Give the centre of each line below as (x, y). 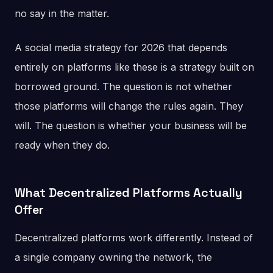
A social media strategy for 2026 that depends (121, 48)
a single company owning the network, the (113, 257)
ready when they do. (62, 145)
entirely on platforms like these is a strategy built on (134, 67)
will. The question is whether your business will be (131, 126)
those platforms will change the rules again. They (129, 106)
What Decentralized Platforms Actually (129, 193)
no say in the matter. (62, 14)
